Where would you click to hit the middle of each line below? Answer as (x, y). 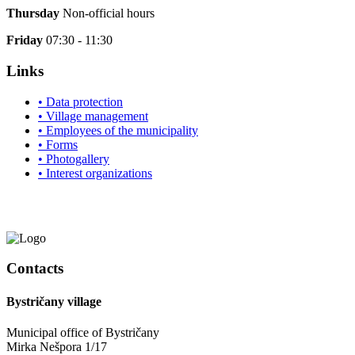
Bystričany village (54, 301)
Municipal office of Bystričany (83, 332)
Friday (25, 40)
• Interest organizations (95, 173)
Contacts (35, 269)
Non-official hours (109, 13)
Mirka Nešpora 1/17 (57, 346)
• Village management (93, 116)
